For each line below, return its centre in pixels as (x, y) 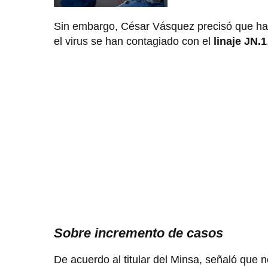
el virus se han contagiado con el (132, 42)
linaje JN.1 (239, 42)
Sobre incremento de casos (138, 233)
